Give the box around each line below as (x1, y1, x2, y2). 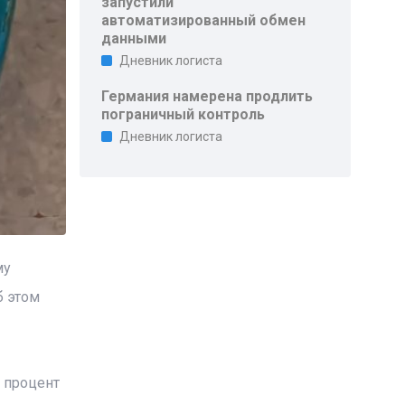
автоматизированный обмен (101, 12, 306, 29)
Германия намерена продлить (101, 88, 314, 105)
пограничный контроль (101, 106, 266, 123)
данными (101, 30, 167, 47)
